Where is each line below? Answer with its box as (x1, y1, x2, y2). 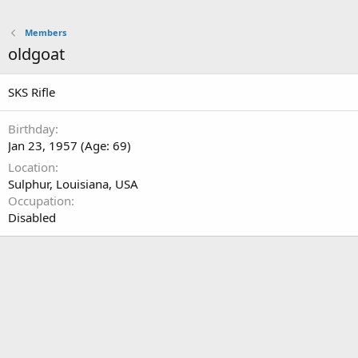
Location (8, 159, 55, 175)
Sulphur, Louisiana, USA (8, 176, 138, 192)
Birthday (8, 121, 55, 137)
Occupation (8, 193, 71, 209)
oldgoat (8, 43, 65, 65)
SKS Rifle (8, 84, 55, 100)
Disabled (8, 209, 56, 225)
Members (24, 26, 66, 38)
